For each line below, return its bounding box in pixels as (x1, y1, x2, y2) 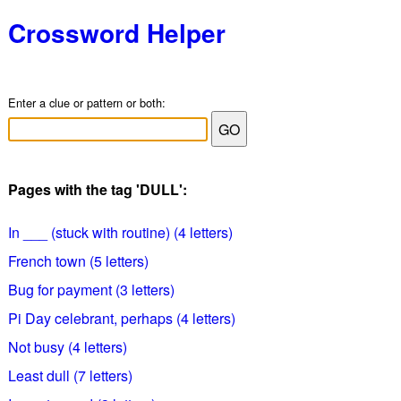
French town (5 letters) (7, 251, 149, 271)
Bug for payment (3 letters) (7, 279, 175, 300)
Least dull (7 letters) (7, 365, 132, 386)
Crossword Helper (7, 14, 226, 51)
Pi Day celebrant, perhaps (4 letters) (7, 308, 235, 328)
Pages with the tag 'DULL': (7, 179, 187, 200)
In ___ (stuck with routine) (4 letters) (7, 222, 233, 243)
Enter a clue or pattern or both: (7, 94, 166, 111)
